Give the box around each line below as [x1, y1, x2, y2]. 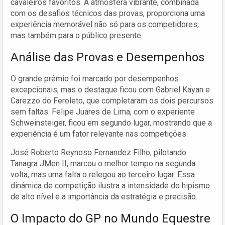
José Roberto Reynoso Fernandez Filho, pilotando [11, 147, 186, 157]
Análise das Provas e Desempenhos [11, 50, 204, 64]
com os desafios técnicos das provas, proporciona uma [11, 8, 205, 18]
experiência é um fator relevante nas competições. [11, 129, 188, 139]
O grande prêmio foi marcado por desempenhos [11, 73, 179, 83]
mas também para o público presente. [11, 30, 143, 40]
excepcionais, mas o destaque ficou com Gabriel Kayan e [11, 84, 210, 94]
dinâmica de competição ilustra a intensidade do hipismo [11, 180, 210, 190]
